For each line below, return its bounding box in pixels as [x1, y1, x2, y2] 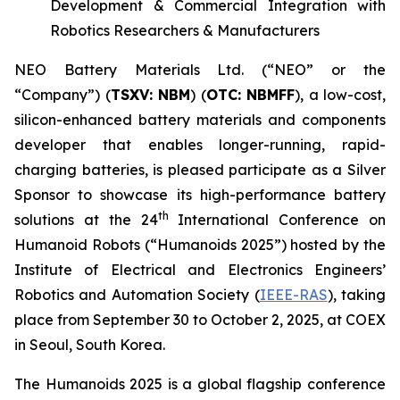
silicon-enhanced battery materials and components [14, 111, 386, 129]
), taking [327, 286, 387, 304]
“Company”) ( [14, 86, 111, 104]
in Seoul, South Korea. [14, 336, 165, 354]
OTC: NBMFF [205, 86, 295, 104]
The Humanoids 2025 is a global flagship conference [14, 375, 386, 394]
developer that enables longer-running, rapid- [14, 136, 386, 154]
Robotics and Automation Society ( [14, 286, 260, 304]
